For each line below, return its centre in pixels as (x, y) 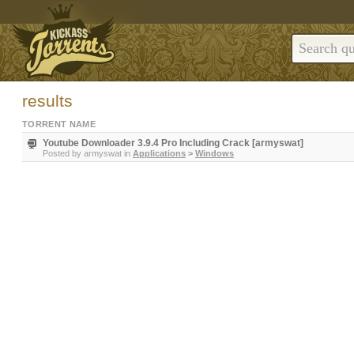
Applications (159, 153)
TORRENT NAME (59, 124)
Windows (215, 153)
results (47, 101)
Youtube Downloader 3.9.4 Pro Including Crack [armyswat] (173, 143)
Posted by (63, 153)
